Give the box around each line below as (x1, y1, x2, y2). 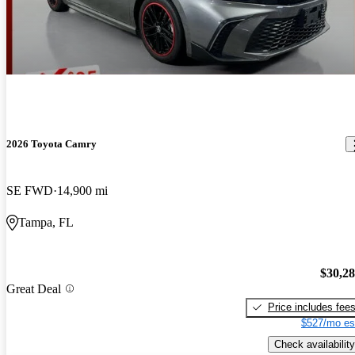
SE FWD (6, 184, 53, 198)
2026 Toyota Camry (6, 138, 97, 151)
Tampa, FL (18, 216, 74, 230)
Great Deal (6, 281, 61, 296)
